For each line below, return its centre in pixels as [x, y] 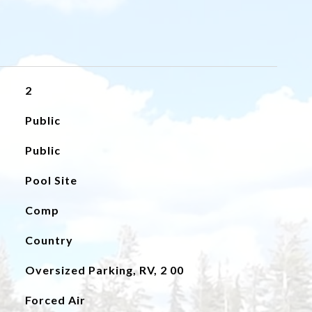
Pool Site [51, 180]
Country [49, 240]
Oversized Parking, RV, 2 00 [104, 270]
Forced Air [55, 300]
